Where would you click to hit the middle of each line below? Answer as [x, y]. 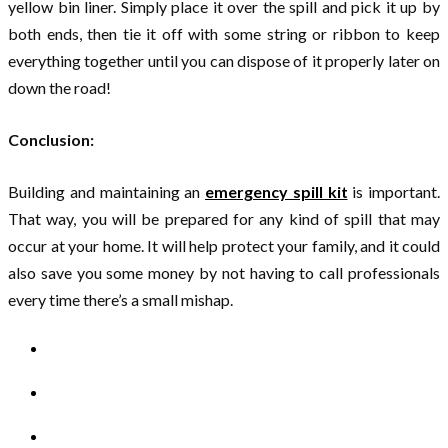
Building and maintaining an [106, 191]
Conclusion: [51, 139]
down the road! [59, 87]
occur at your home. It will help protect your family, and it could [224, 245]
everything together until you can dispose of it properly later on [224, 60]
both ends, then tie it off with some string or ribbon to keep [224, 33]
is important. [393, 191]
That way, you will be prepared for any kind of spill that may [224, 218]
